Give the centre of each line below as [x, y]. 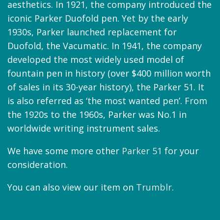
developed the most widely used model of [96, 59]
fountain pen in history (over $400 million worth [109, 73]
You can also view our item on [72, 187]
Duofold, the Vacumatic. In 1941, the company [105, 45]
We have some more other [65, 151]
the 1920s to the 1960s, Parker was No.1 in [97, 114]
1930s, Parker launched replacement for [92, 32]
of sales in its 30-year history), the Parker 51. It [106, 87]
